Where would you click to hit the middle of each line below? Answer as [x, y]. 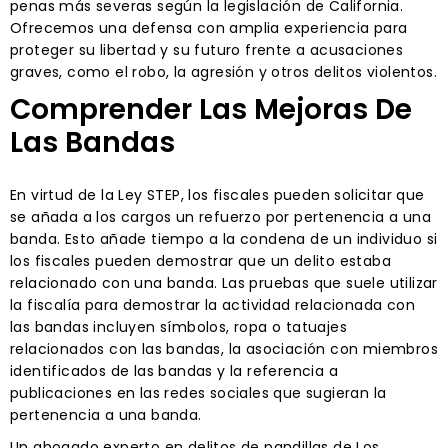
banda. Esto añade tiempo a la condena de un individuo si [224, 238]
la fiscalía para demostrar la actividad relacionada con [212, 304]
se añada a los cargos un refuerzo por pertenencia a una [220, 216]
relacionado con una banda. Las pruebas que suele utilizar [224, 282]
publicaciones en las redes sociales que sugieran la [198, 392]
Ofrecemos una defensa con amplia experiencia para [209, 27]
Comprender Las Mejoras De [211, 109]
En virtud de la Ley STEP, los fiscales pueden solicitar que [217, 194]
